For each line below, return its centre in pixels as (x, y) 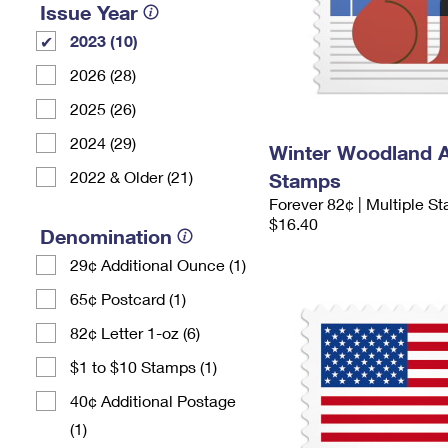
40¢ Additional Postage (153, 400)
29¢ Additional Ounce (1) (158, 264)
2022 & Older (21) (131, 176)
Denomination (106, 236)
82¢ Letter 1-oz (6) (135, 332)
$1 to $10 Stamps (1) (143, 366)
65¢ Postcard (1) (128, 298)
